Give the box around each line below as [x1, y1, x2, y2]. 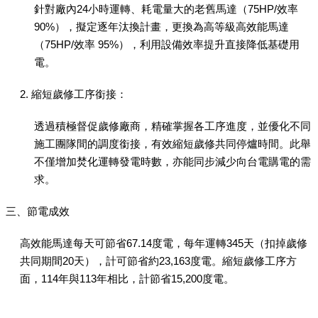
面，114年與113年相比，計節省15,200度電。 [20, 272, 234, 285]
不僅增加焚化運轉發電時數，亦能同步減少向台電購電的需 [34, 155, 311, 168]
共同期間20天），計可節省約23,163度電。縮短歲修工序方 [20, 254, 297, 267]
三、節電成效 [6, 204, 70, 217]
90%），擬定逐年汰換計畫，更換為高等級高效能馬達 [34, 20, 289, 33]
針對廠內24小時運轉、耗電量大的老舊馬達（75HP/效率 [34, 2, 298, 15]
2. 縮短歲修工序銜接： [20, 87, 127, 100]
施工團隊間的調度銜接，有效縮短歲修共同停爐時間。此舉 [34, 137, 311, 150]
